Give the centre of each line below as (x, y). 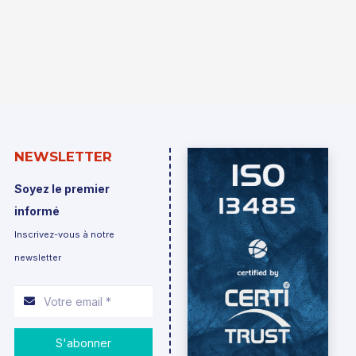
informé (37, 211)
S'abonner (83, 342)
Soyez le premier (62, 189)
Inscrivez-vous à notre (65, 235)
